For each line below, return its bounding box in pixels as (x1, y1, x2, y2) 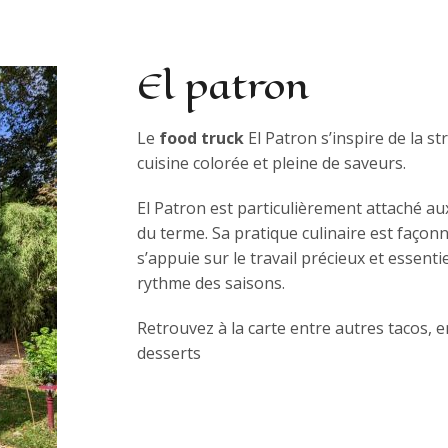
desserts (136, 341, 201, 364)
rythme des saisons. (136, 271, 285, 294)
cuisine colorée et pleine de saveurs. (136, 151, 406, 174)
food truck (158, 126, 244, 149)
